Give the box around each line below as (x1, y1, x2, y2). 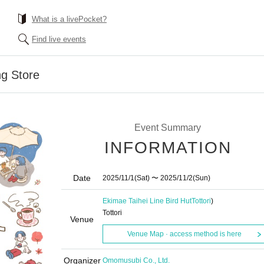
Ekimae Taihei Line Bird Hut (103, 197, 192, 205)
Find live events (32, 35, 86, 44)
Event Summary (134, 123, 201, 133)
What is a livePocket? (32, 15, 107, 24)
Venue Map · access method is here (127, 230, 242, 238)
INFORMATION (104, 138, 232, 157)
